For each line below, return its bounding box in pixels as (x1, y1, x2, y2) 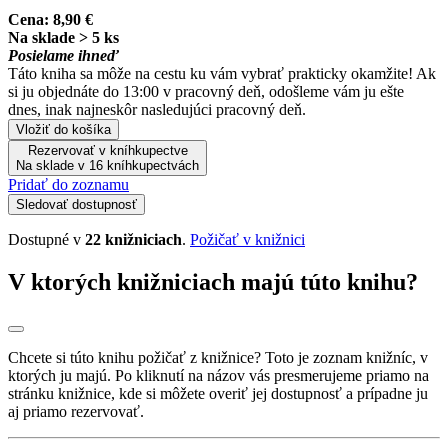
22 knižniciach (85, 230, 182, 248)
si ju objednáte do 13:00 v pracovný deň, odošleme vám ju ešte (8, 82, 404, 100)
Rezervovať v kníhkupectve (27, 142, 188, 158)
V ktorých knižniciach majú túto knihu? (8, 268, 418, 295)
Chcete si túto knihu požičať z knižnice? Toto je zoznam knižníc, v (8, 349, 428, 367)
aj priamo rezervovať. (8, 403, 144, 421)
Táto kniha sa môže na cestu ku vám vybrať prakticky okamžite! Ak (8, 64, 436, 82)
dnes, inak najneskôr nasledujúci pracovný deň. (8, 100, 306, 118)
